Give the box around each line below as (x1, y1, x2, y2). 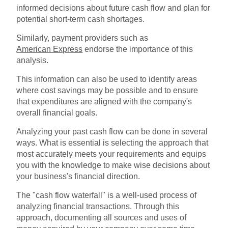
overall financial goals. (16, 108, 98, 117)
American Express (16, 44, 83, 53)
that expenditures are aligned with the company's (16, 97, 192, 106)
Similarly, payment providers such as (16, 33, 149, 42)
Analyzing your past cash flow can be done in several (16, 127, 208, 136)
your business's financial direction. (16, 172, 140, 181)
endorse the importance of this (82, 44, 193, 53)
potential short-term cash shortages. (16, 14, 145, 23)
